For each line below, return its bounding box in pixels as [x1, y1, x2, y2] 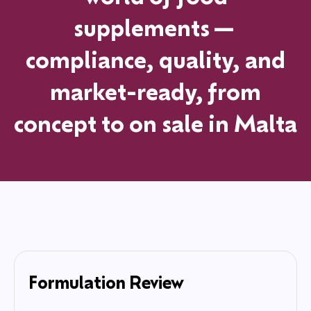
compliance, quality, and [26, 44, 285, 74]
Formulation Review [28, 271, 184, 294]
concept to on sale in [14, 108, 234, 138]
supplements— [73, 12, 238, 42]
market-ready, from [50, 76, 261, 106]
